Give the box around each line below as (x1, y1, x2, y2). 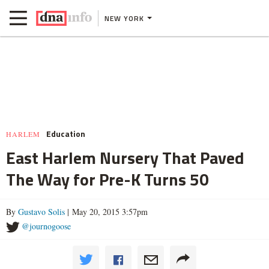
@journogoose (22, 220, 71, 232)
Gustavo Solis (18, 206, 65, 217)
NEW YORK (104, 12, 144, 24)
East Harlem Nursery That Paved (6, 145, 244, 171)
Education (46, 127, 85, 140)
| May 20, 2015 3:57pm (65, 206, 148, 217)
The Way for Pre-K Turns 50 (6, 166, 209, 192)
